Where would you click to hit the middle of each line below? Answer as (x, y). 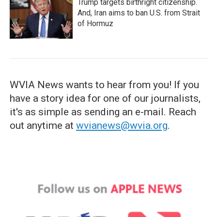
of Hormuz (95, 23)
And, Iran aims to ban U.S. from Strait (139, 13)
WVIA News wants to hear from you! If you (104, 85)
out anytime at (43, 125)
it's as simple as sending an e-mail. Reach (103, 112)
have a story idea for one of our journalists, (105, 98)
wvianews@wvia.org (122, 125)
